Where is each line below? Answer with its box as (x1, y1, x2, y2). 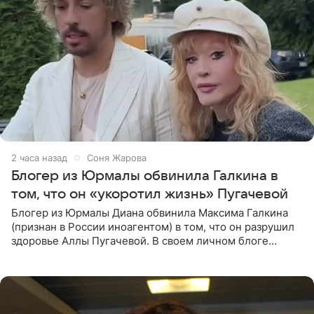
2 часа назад (11, 151, 67, 163)
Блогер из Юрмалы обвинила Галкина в (11, 168, 278, 184)
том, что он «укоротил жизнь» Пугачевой (11, 186, 288, 202)
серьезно (11, 261, 59, 275)
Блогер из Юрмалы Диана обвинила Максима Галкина (11, 205, 288, 219)
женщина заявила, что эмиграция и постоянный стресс (11, 247, 296, 261)
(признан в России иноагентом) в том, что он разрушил (11, 219, 294, 233)
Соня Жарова (87, 151, 146, 163)
